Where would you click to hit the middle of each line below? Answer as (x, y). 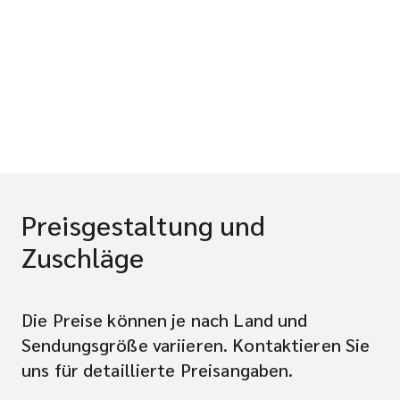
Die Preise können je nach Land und (165, 320)
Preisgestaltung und (144, 225)
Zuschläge (83, 257)
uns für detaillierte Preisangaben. (158, 370)
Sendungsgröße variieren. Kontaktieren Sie (196, 345)
